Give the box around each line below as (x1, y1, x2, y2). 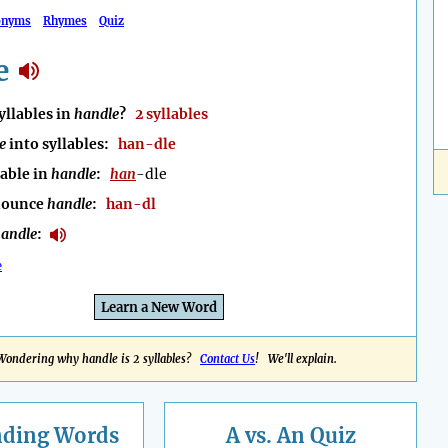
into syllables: (6, 135, 118, 154)
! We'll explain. (255, 352, 337, 367)
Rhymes (43, 14, 87, 28)
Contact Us (200, 352, 255, 367)
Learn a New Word (101, 299, 217, 317)
